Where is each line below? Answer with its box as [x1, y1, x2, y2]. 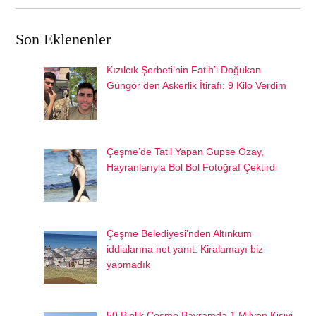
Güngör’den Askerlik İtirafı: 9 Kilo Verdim [107, 80, 287, 92]
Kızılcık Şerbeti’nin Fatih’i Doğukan [107, 64, 262, 76]
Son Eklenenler [16, 30, 111, 49]
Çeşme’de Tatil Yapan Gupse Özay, [107, 146, 265, 158]
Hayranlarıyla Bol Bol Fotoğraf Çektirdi [107, 162, 278, 174]
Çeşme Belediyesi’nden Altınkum [107, 228, 253, 240]
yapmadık [107, 259, 151, 271]
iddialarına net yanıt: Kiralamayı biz [107, 243, 264, 255]
